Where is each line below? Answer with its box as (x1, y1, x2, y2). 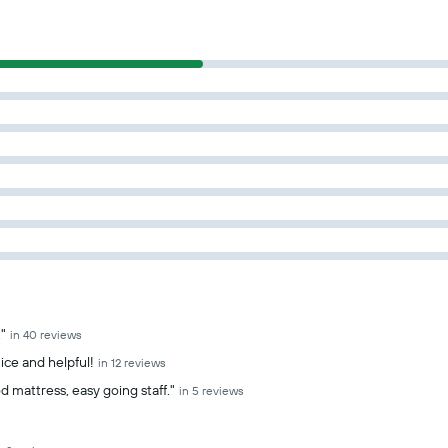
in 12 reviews (98, 355, 166, 370)
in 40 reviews (10, 327, 82, 342)
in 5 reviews (179, 383, 244, 398)
